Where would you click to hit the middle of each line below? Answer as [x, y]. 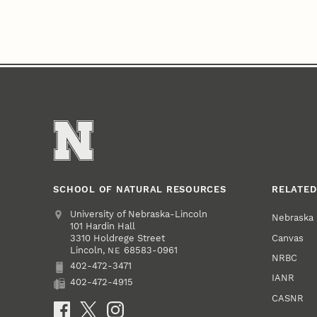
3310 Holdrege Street [118, 238]
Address [72, 214]
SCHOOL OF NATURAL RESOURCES [140, 189]
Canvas [288, 238]
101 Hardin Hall [103, 226]
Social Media [83, 308]
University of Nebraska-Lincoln [139, 214]
